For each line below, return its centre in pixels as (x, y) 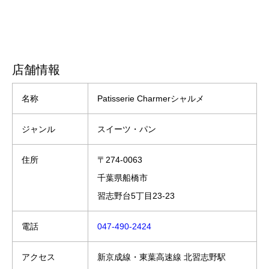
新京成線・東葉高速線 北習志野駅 (162, 257)
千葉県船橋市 (122, 178)
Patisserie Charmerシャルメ (151, 99)
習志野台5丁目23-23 (136, 196)
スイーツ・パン (127, 129)
